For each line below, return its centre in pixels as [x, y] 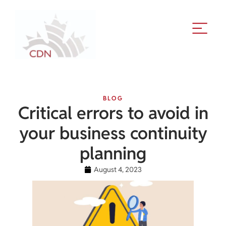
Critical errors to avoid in [113, 113]
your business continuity [113, 133]
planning [113, 153]
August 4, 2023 [118, 169]
